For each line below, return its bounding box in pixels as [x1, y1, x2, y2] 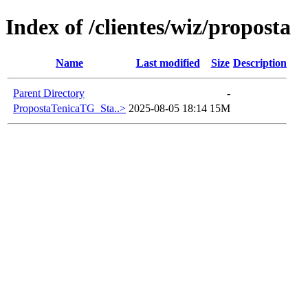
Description [233, 56, 287, 69]
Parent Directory [13, 87, 85, 99]
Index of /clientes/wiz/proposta [5, 14, 291, 40]
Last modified [135, 56, 200, 69]
